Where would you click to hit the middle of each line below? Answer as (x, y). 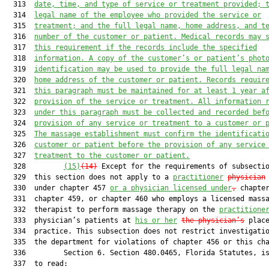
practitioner (198, 177)
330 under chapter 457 (57, 188)
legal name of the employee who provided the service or (148, 15)
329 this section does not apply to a (89, 177)
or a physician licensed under (171, 188)
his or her (156, 220)
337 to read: (36, 264)
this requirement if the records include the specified (146, 47)
